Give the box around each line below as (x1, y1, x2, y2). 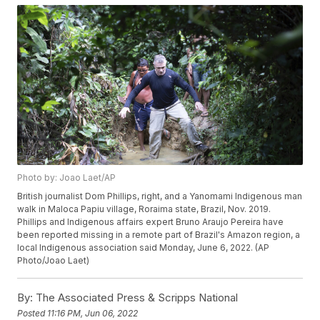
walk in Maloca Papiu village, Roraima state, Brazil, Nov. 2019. (17, 204, 271, 215)
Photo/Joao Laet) (17, 255, 90, 266)
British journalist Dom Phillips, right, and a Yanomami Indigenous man (17, 191, 303, 202)
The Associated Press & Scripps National (33, 291, 239, 305)
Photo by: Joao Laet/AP (17, 172, 116, 184)
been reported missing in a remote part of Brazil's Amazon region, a (17, 229, 301, 241)
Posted (17, 307, 48, 319)
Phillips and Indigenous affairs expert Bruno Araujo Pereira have (17, 216, 284, 228)
